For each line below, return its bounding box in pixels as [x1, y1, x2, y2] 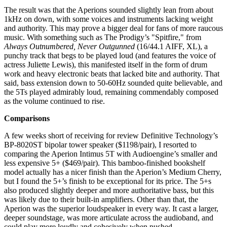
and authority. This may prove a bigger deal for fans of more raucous [4, 24, 223, 33]
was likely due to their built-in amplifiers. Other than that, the [4, 195, 198, 204]
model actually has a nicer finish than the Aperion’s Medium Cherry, [4, 168, 221, 177]
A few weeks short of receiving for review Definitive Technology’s [4, 131, 218, 140]
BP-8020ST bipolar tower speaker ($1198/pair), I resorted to [4, 140, 197, 149]
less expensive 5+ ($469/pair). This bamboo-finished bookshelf [4, 159, 205, 168]
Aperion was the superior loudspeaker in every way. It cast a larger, [4, 204, 218, 213]
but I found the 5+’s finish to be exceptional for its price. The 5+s [4, 177, 211, 186]
